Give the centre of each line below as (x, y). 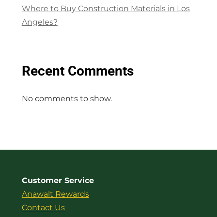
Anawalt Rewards (55, 194)
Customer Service (58, 181)
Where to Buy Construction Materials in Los (106, 8)
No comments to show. (67, 99)
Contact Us (43, 208)
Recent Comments (77, 71)
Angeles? (39, 22)
